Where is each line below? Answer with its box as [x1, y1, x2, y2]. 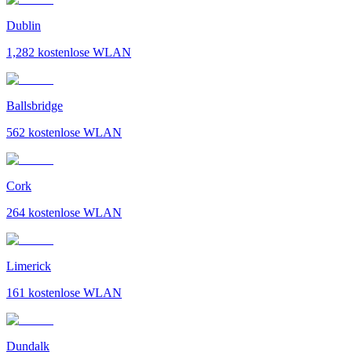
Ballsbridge [6, 98, 63, 112]
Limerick [6, 258, 51, 273]
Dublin [6, 18, 41, 32]
